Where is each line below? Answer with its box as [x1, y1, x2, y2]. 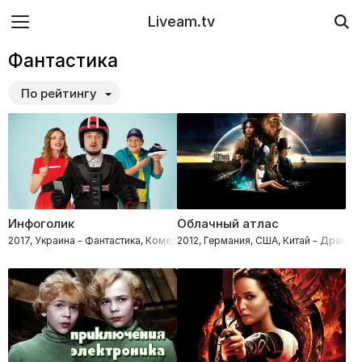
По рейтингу [21, 85, 97, 101]
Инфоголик [8, 216, 74, 232]
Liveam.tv [147, 13, 215, 30]
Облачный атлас [177, 216, 279, 232]
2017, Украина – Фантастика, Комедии [8, 234, 189, 247]
